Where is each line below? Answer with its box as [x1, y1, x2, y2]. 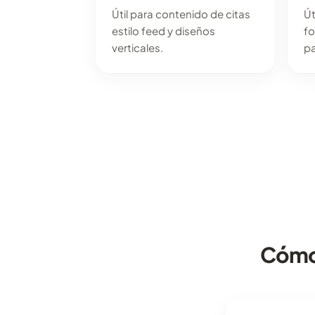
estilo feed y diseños [112, 23, 216, 37]
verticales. [112, 40, 164, 54]
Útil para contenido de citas [112, 6, 251, 20]
